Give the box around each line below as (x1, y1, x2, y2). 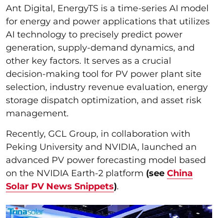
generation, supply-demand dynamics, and (6, 42, 195, 53)
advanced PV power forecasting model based (6, 154, 206, 165)
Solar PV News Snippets (6, 181, 114, 192)
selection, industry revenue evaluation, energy (6, 81, 208, 92)
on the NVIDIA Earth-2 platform (6, 167, 146, 179)
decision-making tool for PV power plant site (6, 68, 201, 79)
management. (6, 108, 69, 119)
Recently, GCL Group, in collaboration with (6, 128, 190, 139)
